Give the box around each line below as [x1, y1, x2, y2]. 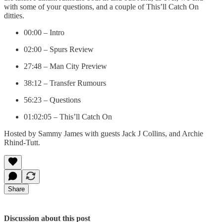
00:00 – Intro [24, 28, 64, 37]
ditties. [4, 11, 24, 20]
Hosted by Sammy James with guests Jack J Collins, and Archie [4, 129, 203, 138]
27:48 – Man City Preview [24, 61, 107, 70]
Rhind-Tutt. [4, 138, 40, 147]
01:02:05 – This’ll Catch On [24, 112, 112, 121]
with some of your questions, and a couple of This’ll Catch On [4, 2, 199, 11]
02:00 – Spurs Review [24, 45, 94, 54]
